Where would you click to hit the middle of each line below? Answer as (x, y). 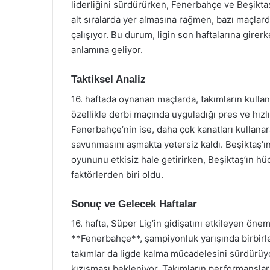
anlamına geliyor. (107, 50)
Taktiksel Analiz (108, 79)
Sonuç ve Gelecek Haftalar (134, 204)
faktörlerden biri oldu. (117, 174)
